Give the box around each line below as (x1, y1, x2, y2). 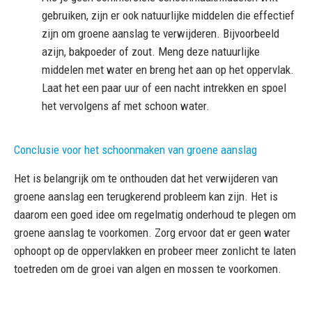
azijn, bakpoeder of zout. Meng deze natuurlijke (42, 45, 260, 58)
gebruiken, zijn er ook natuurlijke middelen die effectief (42, 8, 295, 22)
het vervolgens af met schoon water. (42, 99, 210, 113)
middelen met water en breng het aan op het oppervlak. (42, 63, 294, 77)
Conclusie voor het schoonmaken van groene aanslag (14, 143, 257, 157)
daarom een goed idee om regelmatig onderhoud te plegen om (14, 208, 296, 221)
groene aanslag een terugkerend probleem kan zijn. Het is (14, 189, 278, 203)
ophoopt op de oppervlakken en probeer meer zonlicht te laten (14, 244, 296, 258)
